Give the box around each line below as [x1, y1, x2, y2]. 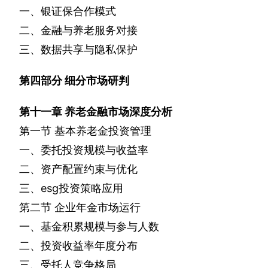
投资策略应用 [59, 182, 123, 195]
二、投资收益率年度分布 [19, 239, 138, 252]
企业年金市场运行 [54, 201, 141, 214]
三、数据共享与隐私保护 [19, 43, 138, 56]
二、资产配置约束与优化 [19, 163, 138, 176]
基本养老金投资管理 [54, 124, 151, 138]
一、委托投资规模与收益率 [19, 144, 148, 157]
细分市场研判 [65, 74, 129, 87]
